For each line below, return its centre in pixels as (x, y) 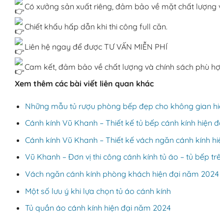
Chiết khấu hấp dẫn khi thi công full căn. (95, 26)
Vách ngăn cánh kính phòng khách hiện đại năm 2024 (122, 174)
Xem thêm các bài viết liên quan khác (84, 83)
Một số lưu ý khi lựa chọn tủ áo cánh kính (98, 191)
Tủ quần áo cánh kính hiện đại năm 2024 (98, 208)
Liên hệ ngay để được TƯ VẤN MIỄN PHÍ (95, 46)
